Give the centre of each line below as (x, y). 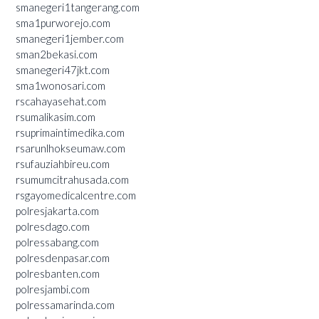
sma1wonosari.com (61, 85)
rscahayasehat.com (61, 101)
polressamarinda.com (65, 304)
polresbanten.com (58, 273)
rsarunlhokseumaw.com (70, 148)
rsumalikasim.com (56, 116)
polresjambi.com (53, 289)
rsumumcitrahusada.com (72, 179)
